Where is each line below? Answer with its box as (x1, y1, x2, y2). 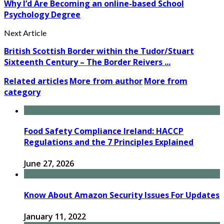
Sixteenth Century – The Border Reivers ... (4, 56, 170, 67)
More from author (69, 75, 142, 86)
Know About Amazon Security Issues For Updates (24, 189, 219, 200)
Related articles (4, 75, 68, 86)
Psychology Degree (4, 8, 80, 20)
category (4, 86, 40, 97)
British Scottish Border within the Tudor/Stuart (4, 45, 194, 56)
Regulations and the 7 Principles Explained (24, 136, 193, 148)
